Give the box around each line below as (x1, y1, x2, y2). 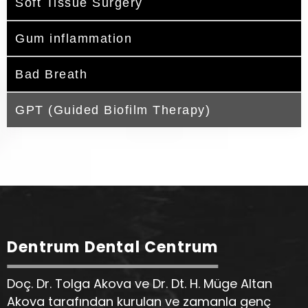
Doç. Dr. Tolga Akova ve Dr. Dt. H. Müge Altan (7, 275, 272, 292)
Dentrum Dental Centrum (7, 236, 219, 258)
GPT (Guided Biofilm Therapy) (15, 103, 210, 117)
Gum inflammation (15, 32, 132, 45)
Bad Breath (15, 67, 87, 81)
